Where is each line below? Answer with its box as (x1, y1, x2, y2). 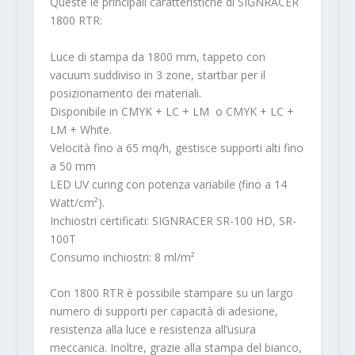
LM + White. (49, 121, 112, 137)
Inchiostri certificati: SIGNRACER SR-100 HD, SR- (49, 212, 296, 228)
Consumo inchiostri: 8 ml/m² (49, 249, 195, 265)
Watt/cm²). (49, 194, 105, 210)
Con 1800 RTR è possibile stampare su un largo (49, 284, 293, 300)
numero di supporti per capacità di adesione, (49, 303, 278, 319)
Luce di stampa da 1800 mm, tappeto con (49, 48, 265, 64)
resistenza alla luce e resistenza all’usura (49, 321, 256, 337)
